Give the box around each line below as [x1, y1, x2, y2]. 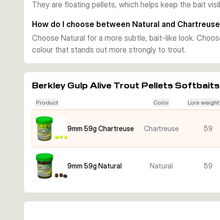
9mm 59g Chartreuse [67, 124, 134, 133]
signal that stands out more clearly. [32, 4, 150, 14]
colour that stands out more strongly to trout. [32, 45, 186, 55]
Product [36, 99, 58, 106]
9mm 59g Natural [67, 162, 122, 170]
